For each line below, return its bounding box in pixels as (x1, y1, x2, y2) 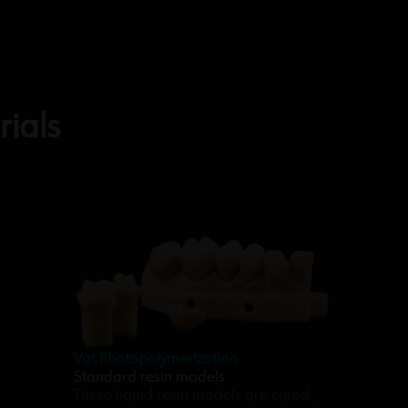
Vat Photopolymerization (73, 352, 238, 367)
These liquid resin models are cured (73, 389, 310, 403)
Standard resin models (73, 371, 225, 385)
